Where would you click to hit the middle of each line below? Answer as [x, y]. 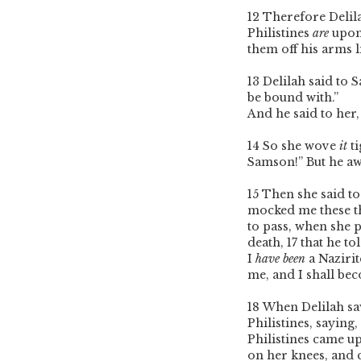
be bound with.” [293, 98]
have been [280, 259]
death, [267, 243]
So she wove [301, 146]
